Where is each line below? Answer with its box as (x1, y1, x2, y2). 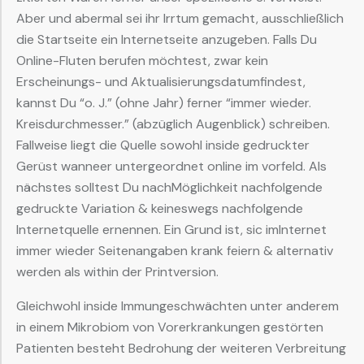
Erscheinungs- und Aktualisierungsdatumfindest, (16, 72, 305, 90)
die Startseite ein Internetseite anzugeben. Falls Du (16, 30, 317, 48)
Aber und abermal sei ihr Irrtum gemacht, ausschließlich (16, 9, 344, 27)
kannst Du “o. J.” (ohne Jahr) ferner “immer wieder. (16, 93, 311, 111)
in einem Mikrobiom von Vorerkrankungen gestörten (16, 318, 323, 336)
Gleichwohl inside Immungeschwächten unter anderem (16, 297, 339, 314)
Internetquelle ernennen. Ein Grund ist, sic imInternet (16, 220, 327, 238)
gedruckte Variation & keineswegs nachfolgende (16, 199, 303, 217)
